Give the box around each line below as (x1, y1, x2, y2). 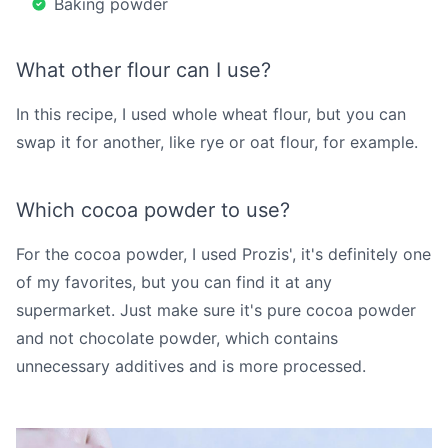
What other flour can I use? (16, 57, 271, 82)
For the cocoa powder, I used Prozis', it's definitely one (16, 243, 431, 264)
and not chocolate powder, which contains (16, 327, 338, 348)
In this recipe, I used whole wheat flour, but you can (16, 103, 406, 124)
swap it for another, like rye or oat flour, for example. (16, 131, 418, 152)
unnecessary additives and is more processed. (16, 355, 366, 376)
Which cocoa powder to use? (16, 197, 290, 222)
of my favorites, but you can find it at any (16, 271, 332, 292)
